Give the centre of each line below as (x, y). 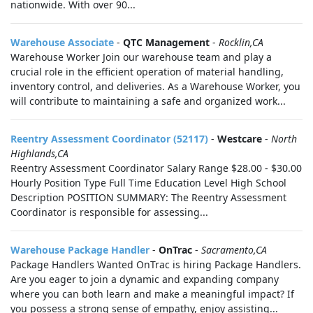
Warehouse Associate (62, 42)
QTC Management (166, 42)
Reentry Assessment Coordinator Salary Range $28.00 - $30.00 (156, 168)
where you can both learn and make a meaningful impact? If (152, 294)
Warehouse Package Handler (80, 250)
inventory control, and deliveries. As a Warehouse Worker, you (155, 86)
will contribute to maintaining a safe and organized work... (148, 101)
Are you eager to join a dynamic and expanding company (145, 279)
